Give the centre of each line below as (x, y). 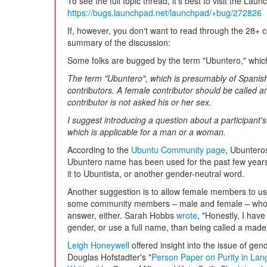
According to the (99, 150)
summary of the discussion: (119, 42)
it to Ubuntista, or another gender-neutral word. (156, 173)
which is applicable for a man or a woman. (147, 132)
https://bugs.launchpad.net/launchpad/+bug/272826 (164, 13)
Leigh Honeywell (98, 245)
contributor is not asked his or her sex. (139, 102)
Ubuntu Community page (178, 150)
